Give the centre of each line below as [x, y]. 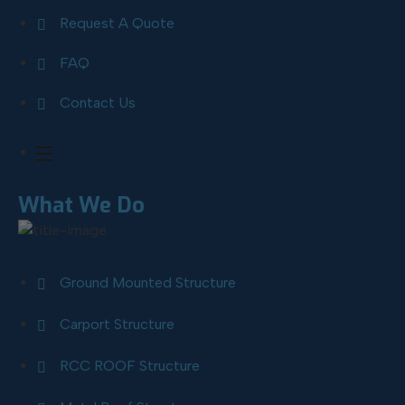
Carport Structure [117, 324]
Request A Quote [117, 23]
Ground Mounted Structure [148, 283]
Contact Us [98, 103]
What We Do [81, 205]
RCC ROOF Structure [130, 366]
